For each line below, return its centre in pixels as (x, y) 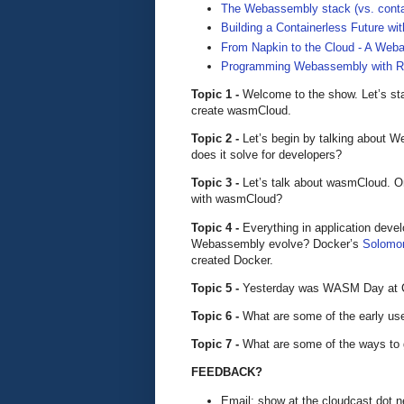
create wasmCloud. (243, 111)
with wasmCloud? (237, 199)
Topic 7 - (217, 344)
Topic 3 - (217, 183)
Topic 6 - (217, 317)
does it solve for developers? (266, 155)
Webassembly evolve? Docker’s (277, 243)
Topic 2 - (217, 139)
